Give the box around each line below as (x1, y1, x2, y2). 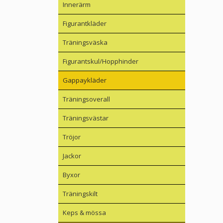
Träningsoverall (63, 95, 110, 104)
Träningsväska (63, 38, 108, 47)
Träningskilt (63, 189, 98, 199)
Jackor (63, 151, 81, 161)
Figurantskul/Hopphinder (63, 57, 138, 66)
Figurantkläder (63, 19, 107, 28)
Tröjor (63, 132, 81, 142)
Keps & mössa (63, 208, 106, 218)
